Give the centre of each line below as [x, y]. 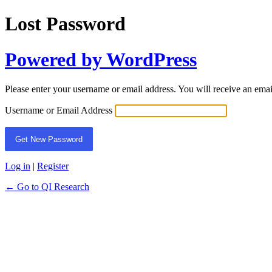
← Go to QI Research [47, 187]
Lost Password [65, 24]
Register [53, 166]
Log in [18, 166]
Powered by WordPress [101, 59]
